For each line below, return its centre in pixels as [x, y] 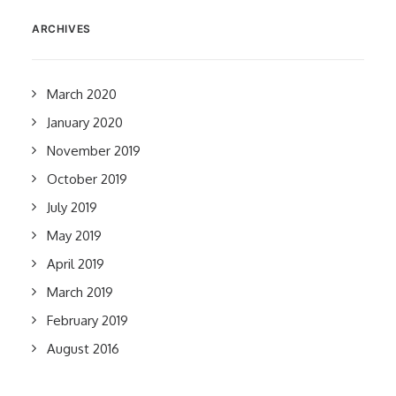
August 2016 [83, 349]
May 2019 [74, 236]
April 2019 [76, 264]
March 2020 [82, 94]
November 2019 [94, 151]
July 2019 [72, 207]
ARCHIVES [61, 29]
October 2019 [87, 179]
